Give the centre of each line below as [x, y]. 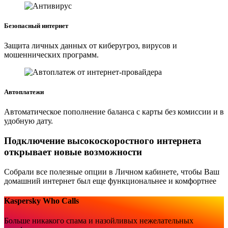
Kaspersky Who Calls [41, 201]
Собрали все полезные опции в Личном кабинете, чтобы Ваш [112, 172]
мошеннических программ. [51, 55]
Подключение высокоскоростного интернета [103, 141]
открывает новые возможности [73, 152]
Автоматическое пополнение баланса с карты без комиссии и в [114, 112]
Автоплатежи [24, 92]
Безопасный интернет [36, 25]
